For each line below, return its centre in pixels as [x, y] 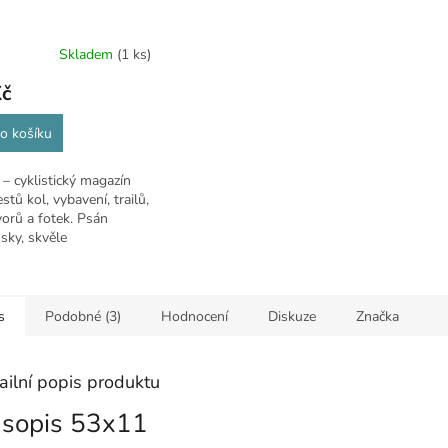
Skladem [87, 55]
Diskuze [292, 316]
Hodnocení [194, 316]
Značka [377, 316]
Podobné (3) [83, 316]
